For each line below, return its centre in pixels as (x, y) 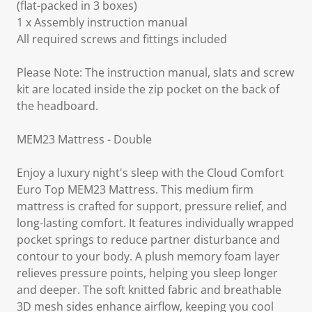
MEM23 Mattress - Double (84, 139)
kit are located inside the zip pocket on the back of (148, 89)
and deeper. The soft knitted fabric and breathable (149, 290)
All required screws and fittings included (122, 39)
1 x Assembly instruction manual (102, 22)
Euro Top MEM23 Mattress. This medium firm (135, 189)
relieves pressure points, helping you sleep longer (147, 273)
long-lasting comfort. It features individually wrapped (155, 223)
